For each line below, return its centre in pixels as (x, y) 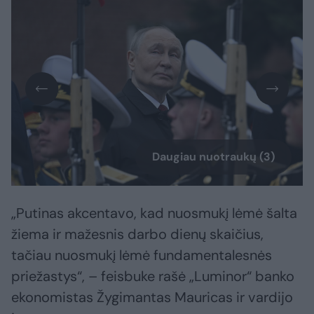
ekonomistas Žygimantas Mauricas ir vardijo (152, 298)
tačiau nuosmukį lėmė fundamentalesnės (142, 255)
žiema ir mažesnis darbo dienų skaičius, (137, 234)
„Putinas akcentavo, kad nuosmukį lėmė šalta (154, 213)
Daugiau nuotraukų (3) (213, 157)
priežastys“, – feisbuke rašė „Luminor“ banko (153, 277)
